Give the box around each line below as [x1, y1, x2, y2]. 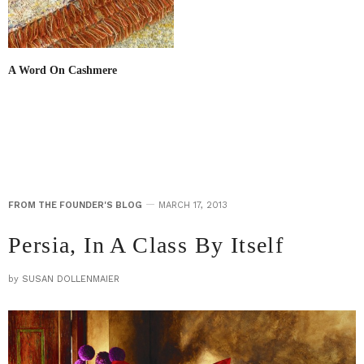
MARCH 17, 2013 [158, 199, 227, 210]
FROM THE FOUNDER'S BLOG [8, 199, 142, 210]
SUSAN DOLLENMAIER [22, 273, 119, 284]
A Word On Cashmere [8, 63, 117, 76]
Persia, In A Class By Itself [8, 232, 284, 258]
